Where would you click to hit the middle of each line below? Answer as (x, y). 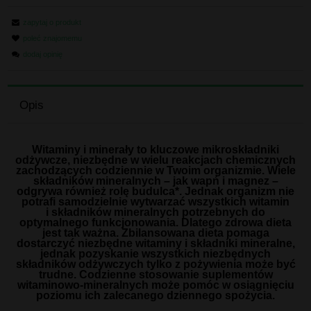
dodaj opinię (43, 54)
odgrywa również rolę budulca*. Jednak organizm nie (155, 192)
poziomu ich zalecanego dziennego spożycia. (155, 296)
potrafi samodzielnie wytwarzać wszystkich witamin (155, 202)
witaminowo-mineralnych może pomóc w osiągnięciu (155, 285)
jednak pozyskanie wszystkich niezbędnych (155, 254)
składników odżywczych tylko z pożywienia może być (155, 264)
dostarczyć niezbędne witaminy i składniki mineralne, (155, 244)
